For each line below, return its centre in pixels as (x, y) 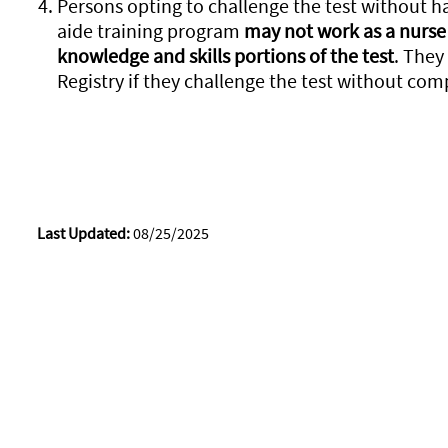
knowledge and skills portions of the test (225, 55)
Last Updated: (83, 233)
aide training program (150, 30)
